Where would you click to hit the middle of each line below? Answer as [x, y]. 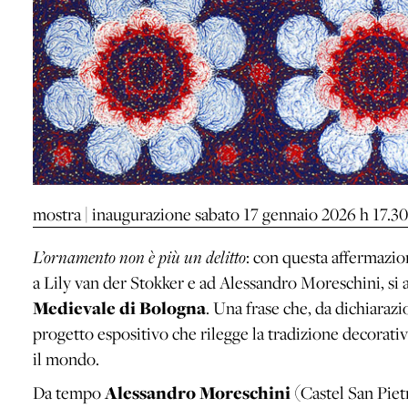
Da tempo [69, 392]
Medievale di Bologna [119, 308]
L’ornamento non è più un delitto [139, 256]
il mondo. [66, 358]
